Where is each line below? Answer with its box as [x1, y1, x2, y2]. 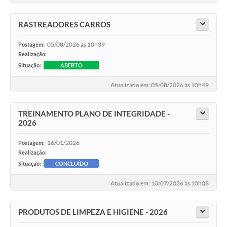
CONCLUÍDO [55, 160, 88, 167]
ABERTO [60, 61, 83, 68]
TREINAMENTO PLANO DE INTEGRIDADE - [18, 108, 170, 118]
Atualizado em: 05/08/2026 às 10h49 [110, 81, 209, 89]
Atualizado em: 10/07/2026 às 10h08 [110, 179, 209, 187]
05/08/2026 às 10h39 [47, 40, 105, 48]
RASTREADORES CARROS [18, 19, 110, 29]
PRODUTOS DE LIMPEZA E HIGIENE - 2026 [18, 207, 168, 216]
